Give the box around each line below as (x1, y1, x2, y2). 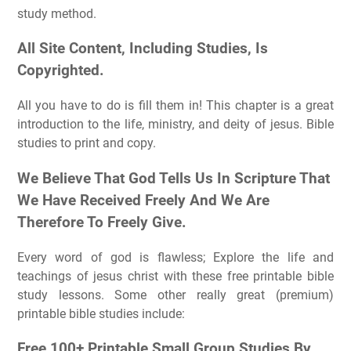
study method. (17, 5, 96, 21)
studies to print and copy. (17, 136, 156, 151)
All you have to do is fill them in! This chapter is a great (17, 98, 334, 114)
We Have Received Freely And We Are (17, 191, 270, 209)
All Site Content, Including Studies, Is (17, 40, 268, 58)
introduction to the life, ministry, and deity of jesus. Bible (17, 117, 334, 132)
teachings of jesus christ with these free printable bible (17, 268, 334, 284)
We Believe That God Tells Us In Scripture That (17, 169, 330, 187)
